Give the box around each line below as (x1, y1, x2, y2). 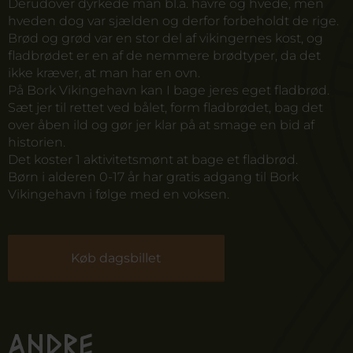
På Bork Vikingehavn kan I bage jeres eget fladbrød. (8, 83, 329, 98)
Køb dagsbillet (71, 251, 162, 266)
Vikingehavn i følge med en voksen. (8, 187, 229, 202)
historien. (8, 135, 65, 150)
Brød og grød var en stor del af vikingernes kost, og (8, 31, 323, 46)
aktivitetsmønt (84, 152, 173, 167)
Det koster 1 (8, 152, 84, 167)
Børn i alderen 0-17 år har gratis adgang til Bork (8, 169, 299, 184)
